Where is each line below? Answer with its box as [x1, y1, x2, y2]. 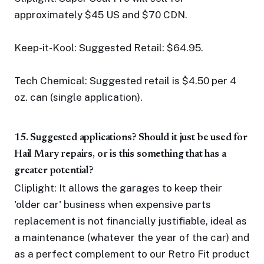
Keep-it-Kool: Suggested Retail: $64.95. [14, 42, 203, 54]
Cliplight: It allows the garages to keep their [14, 182, 222, 194]
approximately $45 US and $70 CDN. [14, 9, 187, 21]
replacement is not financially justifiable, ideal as [14, 215, 247, 227]
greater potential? [14, 166, 94, 176]
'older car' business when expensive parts [14, 199, 211, 210]
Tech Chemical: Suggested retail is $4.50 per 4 [14, 75, 236, 87]
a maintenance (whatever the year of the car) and [14, 232, 249, 243]
